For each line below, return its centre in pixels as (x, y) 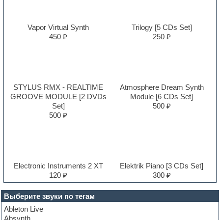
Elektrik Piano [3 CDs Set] (162, 165)
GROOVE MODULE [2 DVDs (58, 96)
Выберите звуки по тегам (50, 196)
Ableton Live (24, 209)
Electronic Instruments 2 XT (58, 165)
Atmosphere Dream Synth (162, 87)
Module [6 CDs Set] (162, 96)
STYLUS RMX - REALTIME (58, 87)
